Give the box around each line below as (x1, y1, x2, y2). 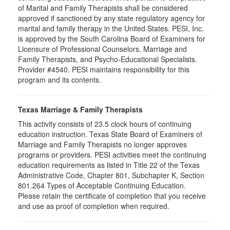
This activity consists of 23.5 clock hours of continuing (18, 119, 191, 129)
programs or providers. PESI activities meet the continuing (18, 149, 206, 160)
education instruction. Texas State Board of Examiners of (18, 129, 202, 139)
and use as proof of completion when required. (18, 201, 169, 211)
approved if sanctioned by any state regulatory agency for (18, 13, 205, 23)
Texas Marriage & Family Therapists (18, 104, 143, 114)
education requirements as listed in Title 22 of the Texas (18, 160, 200, 170)
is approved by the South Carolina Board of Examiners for (18, 33, 205, 44)
